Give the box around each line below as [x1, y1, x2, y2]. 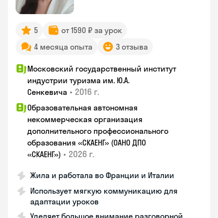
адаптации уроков [30, 197, 99, 206]
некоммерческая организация [27, 114, 143, 124]
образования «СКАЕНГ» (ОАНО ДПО [27, 138, 146, 147]
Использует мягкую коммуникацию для [30, 186, 178, 196]
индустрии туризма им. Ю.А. [27, 75, 129, 85]
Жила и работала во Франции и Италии [30, 170, 174, 180]
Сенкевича [27, 87, 67, 97]
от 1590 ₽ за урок [61, 25, 122, 35]
